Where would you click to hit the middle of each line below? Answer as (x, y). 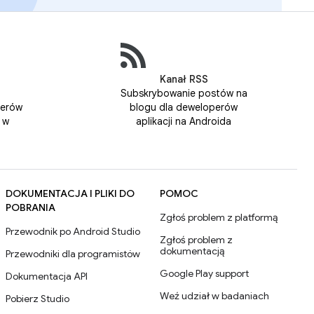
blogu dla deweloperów (184, 107)
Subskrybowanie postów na (184, 93)
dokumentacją (192, 251)
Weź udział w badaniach (214, 296)
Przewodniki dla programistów (73, 254)
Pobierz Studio (37, 299)
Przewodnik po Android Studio (73, 231)
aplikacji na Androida (184, 121)
